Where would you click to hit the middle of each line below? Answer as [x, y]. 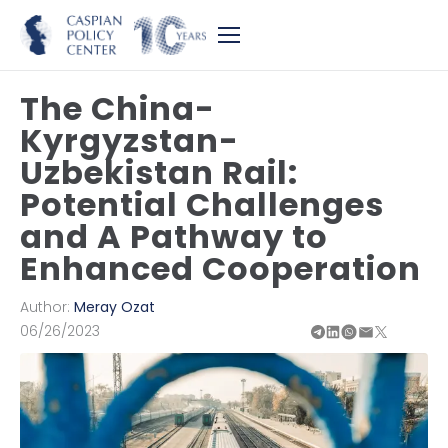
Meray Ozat [114, 307]
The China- [117, 108]
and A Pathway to [174, 236]
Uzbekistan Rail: [159, 172]
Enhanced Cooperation [220, 268]
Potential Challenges [202, 204]
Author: [47, 307]
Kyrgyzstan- [129, 140]
